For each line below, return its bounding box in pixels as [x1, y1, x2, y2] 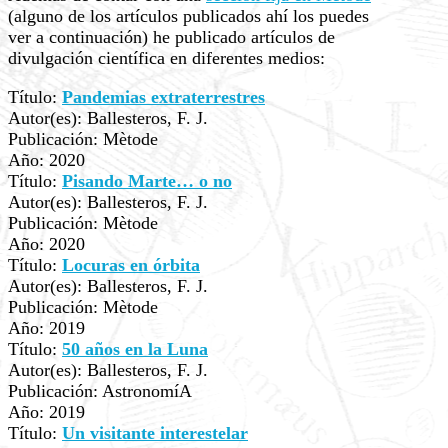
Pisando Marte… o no [62, 171, 232, 191]
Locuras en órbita [62, 255, 200, 275]
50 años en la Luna [62, 339, 208, 359]
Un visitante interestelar [62, 423, 248, 443]
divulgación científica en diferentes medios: [8, 48, 325, 68]
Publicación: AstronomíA [8, 381, 192, 401]
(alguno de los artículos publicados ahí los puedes [8, 6, 369, 26]
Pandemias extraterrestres [62, 87, 265, 107]
